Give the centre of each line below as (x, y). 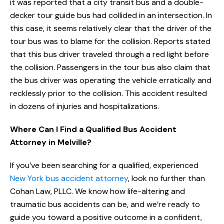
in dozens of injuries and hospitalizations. (84, 106)
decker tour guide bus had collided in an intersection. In (111, 15)
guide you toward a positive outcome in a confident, (106, 217)
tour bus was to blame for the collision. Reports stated (110, 41)
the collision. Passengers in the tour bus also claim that (110, 67)
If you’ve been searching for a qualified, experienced (104, 165)
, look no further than (166, 178)
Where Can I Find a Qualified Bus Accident (93, 129)
